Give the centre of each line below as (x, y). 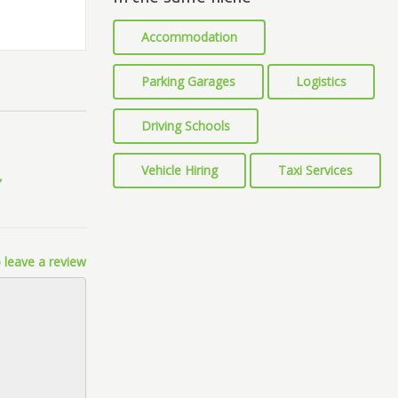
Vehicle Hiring (179, 170)
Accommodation (189, 37)
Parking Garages (188, 81)
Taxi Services (315, 170)
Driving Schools (186, 126)
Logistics (321, 81)
